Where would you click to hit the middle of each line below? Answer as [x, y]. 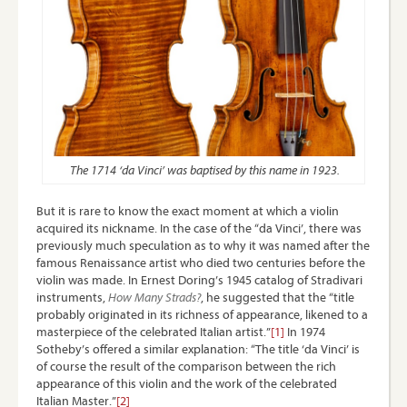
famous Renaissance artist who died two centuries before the [201, 263]
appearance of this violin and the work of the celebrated [187, 383]
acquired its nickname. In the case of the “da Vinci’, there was [199, 228]
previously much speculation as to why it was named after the [203, 245]
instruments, [72, 297]
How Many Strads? [154, 297]
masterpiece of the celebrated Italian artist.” [154, 332]
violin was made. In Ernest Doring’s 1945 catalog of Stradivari [199, 280]
